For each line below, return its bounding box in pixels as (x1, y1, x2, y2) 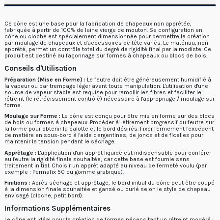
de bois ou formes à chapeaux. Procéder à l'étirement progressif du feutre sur (4, 119, 214, 126)
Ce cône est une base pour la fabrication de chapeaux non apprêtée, (4, 20, 192, 27)
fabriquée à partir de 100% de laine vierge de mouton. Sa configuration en (4, 26, 202, 33)
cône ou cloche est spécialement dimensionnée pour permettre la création (4, 32, 210, 40)
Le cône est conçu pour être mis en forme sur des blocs (60, 112, 215, 120)
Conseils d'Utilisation (4, 63, 77, 73)
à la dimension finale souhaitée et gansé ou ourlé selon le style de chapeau (4, 186, 211, 193)
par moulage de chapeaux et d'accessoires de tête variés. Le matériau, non (4, 39, 208, 46)
